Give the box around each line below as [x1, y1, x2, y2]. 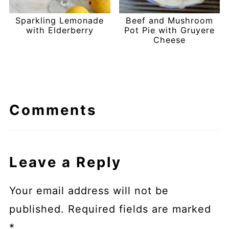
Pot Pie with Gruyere [124, 25, 215, 35]
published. [9, 202, 64, 215]
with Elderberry [26, 25, 94, 35]
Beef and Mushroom [125, 15, 213, 26]
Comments [9, 101, 97, 119]
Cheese [153, 34, 186, 45]
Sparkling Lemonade [15, 15, 104, 26]
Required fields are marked [67, 202, 211, 215]
